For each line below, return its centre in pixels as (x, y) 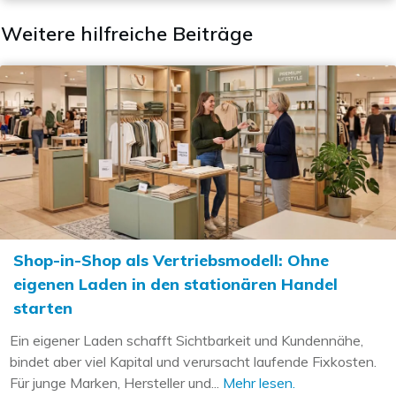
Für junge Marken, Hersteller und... (116, 383)
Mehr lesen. (259, 383)
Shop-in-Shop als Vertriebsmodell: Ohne (171, 261)
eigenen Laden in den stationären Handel (175, 285)
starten (43, 308)
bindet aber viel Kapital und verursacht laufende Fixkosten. (193, 362)
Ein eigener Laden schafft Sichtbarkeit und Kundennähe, (187, 341)
